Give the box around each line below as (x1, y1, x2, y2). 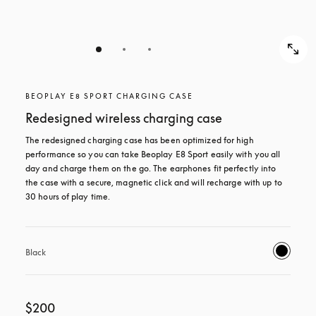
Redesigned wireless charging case (25, 110, 222, 126)
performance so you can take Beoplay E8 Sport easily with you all (25, 149, 281, 159)
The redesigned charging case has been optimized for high (25, 135, 254, 145)
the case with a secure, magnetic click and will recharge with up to (25, 177, 282, 188)
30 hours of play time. (25, 191, 111, 202)
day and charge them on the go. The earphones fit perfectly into (25, 163, 276, 174)
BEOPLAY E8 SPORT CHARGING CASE (25, 92, 193, 100)
